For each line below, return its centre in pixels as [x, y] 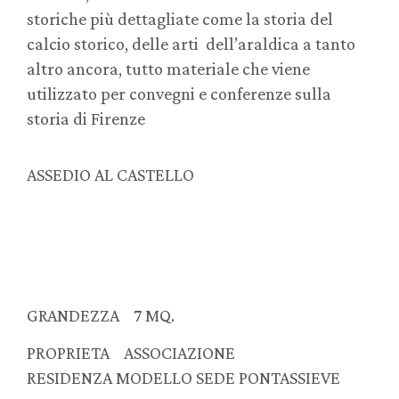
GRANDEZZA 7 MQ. [101, 315]
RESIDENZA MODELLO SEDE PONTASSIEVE [183, 378]
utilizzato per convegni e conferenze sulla [179, 94]
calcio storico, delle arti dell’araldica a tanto [191, 44]
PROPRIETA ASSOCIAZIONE [175, 353]
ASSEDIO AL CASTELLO [110, 174]
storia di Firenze [86, 119]
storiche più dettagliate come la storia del [180, 19]
